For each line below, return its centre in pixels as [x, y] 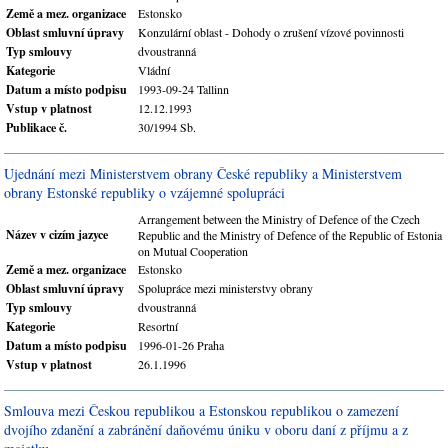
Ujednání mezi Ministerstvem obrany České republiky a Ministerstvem [203, 173]
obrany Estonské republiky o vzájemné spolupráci [144, 192]
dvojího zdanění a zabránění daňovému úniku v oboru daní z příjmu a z [206, 429]
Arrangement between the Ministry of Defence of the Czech [279, 219]
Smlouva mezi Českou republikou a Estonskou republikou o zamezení [201, 410]
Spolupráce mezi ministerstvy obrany [225, 288]
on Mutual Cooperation [193, 251]
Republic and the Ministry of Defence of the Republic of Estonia [290, 235]
